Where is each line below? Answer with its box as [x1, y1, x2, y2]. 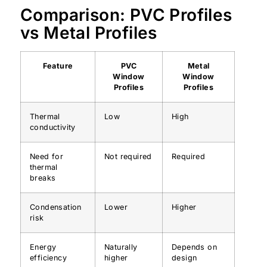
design [172, 253, 197, 263]
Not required [104, 152, 152, 162]
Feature [42, 61, 73, 71]
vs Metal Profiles [20, 23, 157, 44]
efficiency [30, 253, 67, 263]
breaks [30, 173, 56, 183]
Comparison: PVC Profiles [20, 5, 232, 26]
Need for [30, 152, 64, 162]
